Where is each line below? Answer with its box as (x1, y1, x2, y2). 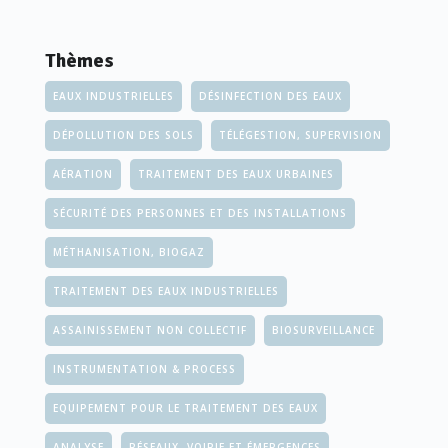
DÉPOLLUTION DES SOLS (53, 128, 194, 142)
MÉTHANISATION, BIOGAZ (53, 245, 205, 259)
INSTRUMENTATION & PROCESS (53, 362, 236, 376)
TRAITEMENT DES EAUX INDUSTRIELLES (53, 284, 279, 298)
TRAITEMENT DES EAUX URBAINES (138, 167, 334, 181)
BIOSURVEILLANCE (272, 323, 375, 337)
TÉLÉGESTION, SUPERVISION (219, 128, 382, 142)
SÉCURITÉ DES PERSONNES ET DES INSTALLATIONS (53, 206, 347, 220)
